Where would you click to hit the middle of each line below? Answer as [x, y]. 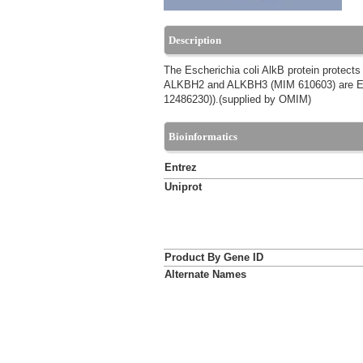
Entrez [181, 168]
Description [195, 41]
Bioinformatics [203, 137]
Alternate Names [205, 275]
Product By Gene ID [214, 258]
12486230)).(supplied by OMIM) [237, 100]
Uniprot [183, 187]
